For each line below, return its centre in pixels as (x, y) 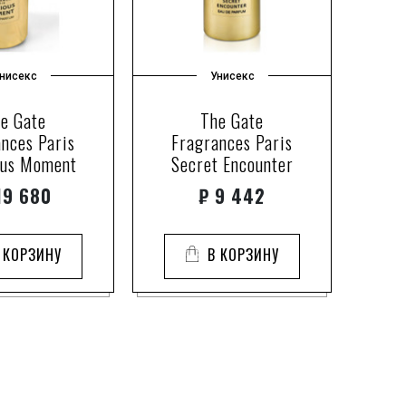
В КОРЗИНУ (243, 255)
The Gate (232, 121)
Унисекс (232, 76)
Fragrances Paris (232, 142)
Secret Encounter (232, 164)
